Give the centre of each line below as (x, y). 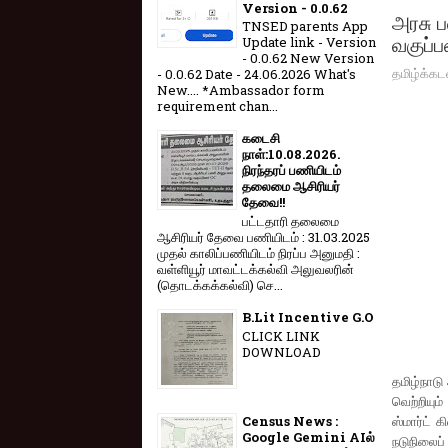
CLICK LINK (281, 335)
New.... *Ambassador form (241, 90)
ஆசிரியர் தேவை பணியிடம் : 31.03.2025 (263, 236)
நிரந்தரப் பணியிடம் (291, 170)
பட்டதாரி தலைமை (290, 220)
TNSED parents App (305, 26)
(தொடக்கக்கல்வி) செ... (220, 284)
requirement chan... (217, 106)
